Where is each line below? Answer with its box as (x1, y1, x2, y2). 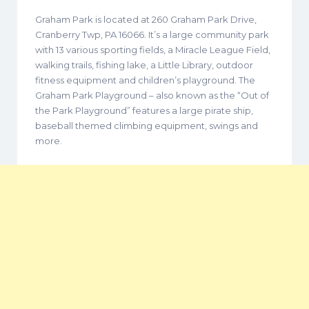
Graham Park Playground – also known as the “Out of (35, 89, 269, 101)
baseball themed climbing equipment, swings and (35, 119, 258, 131)
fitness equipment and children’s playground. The (35, 74, 255, 86)
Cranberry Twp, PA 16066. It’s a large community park (35, 28, 269, 40)
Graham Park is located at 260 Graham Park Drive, (35, 13, 257, 25)
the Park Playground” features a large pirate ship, (35, 104, 253, 116)
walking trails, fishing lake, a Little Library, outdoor (35, 59, 253, 70)
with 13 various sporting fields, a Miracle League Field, (35, 43, 270, 55)
